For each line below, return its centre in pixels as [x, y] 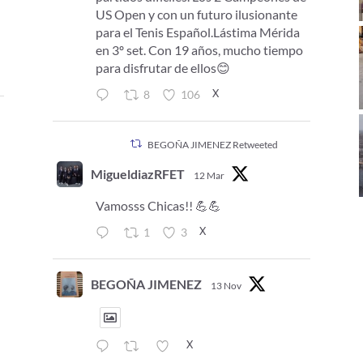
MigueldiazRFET [137, 173]
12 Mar [209, 175]
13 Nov [226, 285]
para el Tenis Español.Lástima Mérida [197, 32]
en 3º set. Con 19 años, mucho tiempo [199, 49]
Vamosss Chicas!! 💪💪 [158, 205]
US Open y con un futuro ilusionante [196, 14]
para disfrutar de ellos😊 [162, 67]
